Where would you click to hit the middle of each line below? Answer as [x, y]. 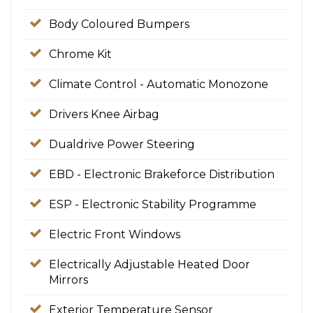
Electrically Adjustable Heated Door [150, 264]
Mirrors [68, 280]
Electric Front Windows [115, 234]
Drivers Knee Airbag [104, 114]
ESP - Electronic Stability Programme [153, 204]
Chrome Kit [80, 54]
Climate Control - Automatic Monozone [159, 84]
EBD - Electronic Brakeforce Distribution [162, 174]
